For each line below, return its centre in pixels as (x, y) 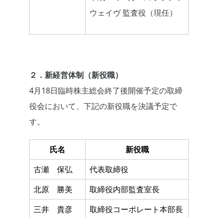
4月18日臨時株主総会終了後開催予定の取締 (106, 91)
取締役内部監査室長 (125, 190)
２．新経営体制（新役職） (76, 75)
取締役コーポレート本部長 (136, 209)
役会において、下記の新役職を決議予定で (103, 106)
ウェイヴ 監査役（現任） (133, 13)
